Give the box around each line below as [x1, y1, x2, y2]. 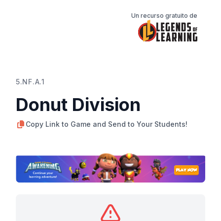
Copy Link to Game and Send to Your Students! [26, 119, 187, 128]
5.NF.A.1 [16, 77, 45, 86]
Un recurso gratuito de [131, 12, 197, 19]
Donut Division [16, 93, 141, 115]
